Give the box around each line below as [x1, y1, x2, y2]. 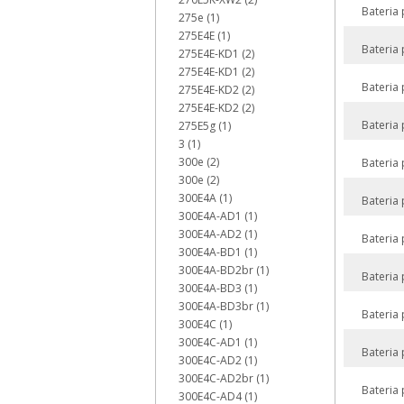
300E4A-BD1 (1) [179, 244, 257, 260]
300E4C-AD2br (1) [179, 371, 269, 386]
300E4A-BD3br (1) [179, 298, 269, 314]
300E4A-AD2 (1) [179, 226, 257, 242]
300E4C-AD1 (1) [179, 335, 257, 350]
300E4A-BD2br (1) [179, 262, 269, 278]
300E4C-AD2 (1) [179, 353, 257, 368]
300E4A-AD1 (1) [179, 208, 257, 224]
